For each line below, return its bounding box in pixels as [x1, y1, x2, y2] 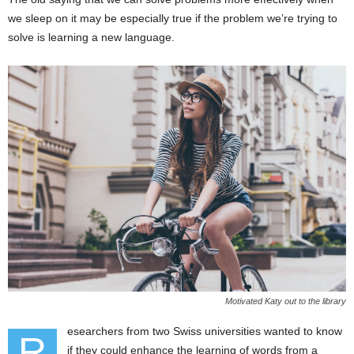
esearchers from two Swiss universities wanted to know [67, 325, 342, 338]
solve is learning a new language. [8, 31, 175, 44]
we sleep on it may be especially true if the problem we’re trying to [8, 12, 337, 25]
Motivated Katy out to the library [225, 296, 346, 307]
